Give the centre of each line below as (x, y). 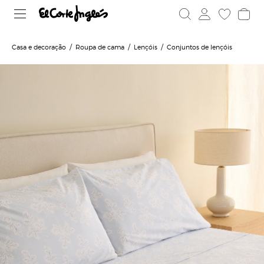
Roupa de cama (100, 47)
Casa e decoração (39, 47)
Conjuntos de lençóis (199, 47)
